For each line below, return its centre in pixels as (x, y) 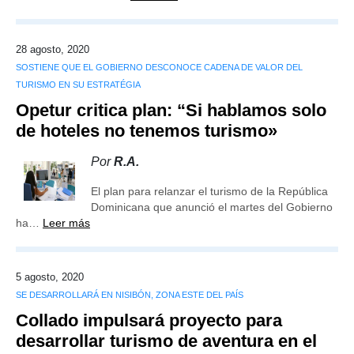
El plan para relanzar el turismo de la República (209, 191)
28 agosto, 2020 (53, 49)
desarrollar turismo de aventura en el (166, 341)
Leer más (66, 223)
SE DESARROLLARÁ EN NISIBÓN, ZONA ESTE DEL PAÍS (130, 295)
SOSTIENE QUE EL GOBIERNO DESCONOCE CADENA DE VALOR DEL (159, 67)
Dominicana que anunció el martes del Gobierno (212, 207)
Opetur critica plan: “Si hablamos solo (171, 110)
